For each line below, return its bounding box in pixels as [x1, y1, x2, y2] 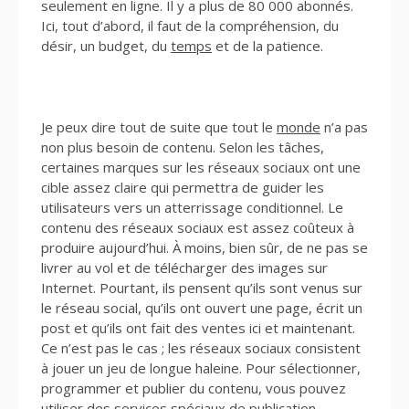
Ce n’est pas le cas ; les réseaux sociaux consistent [41, 338, 361, 357]
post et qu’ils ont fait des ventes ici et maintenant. [41, 318, 355, 337]
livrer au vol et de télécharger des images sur [41, 257, 328, 277]
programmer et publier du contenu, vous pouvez [41, 378, 346, 397]
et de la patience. [212, 36, 323, 55]
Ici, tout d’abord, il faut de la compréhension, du [41, 16, 339, 35]
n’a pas [320, 117, 368, 136]
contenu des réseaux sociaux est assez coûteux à [41, 217, 354, 236]
